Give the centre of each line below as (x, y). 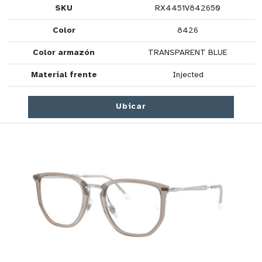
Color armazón (64, 53)
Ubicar (131, 107)
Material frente (64, 75)
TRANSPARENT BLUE (188, 53)
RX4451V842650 (188, 8)
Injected (188, 75)
